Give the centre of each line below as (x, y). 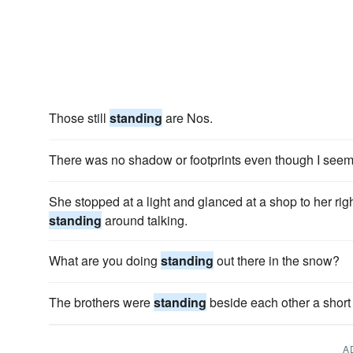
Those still (79, 118)
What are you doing (105, 260)
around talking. (145, 220)
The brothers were (101, 302)
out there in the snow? (277, 260)
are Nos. (188, 118)
